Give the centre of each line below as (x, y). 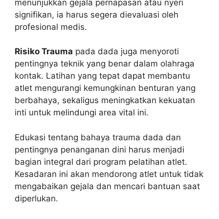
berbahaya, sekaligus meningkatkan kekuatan (105, 100)
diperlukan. (36, 198)
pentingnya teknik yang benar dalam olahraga (105, 64)
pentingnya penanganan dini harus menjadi (99, 149)
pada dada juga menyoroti (126, 52)
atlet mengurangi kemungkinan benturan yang (105, 88)
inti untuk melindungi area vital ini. (82, 113)
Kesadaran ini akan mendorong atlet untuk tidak (109, 174)
